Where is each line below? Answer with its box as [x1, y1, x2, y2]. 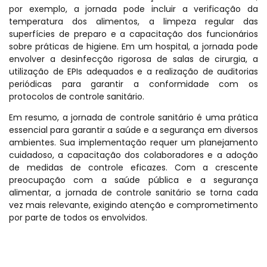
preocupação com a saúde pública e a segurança [9, 173, 258, 186]
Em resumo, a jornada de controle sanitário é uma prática [9, 111, 258, 123]
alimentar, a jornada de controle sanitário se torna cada [9, 186, 258, 198]
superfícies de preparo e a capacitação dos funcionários [9, 27, 258, 40]
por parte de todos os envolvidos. [9, 211, 147, 223]
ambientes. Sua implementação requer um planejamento [9, 136, 258, 148]
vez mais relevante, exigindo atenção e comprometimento [9, 198, 258, 211]
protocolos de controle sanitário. [9, 90, 144, 103]
